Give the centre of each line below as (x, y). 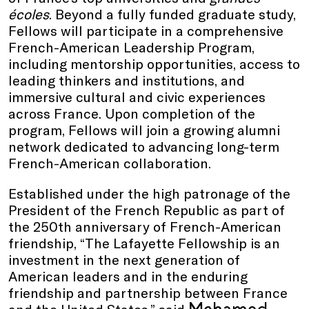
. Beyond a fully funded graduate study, (172, 13)
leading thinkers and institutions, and (127, 80)
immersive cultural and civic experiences (137, 96)
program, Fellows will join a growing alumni (144, 129)
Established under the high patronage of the (149, 193)
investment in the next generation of (124, 259)
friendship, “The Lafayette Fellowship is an (144, 242)
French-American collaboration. (113, 162)
